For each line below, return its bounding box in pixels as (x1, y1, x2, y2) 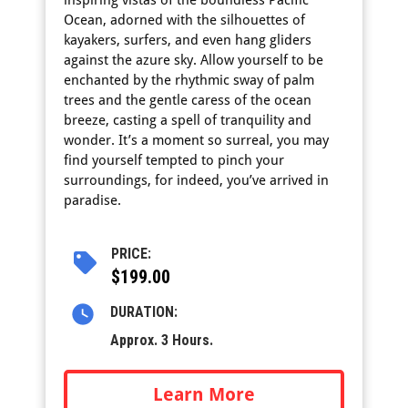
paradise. (64, 192, 121, 209)
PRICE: (111, 245, 152, 262)
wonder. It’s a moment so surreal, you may (64, 132, 329, 148)
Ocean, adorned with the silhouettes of (64, 12, 305, 28)
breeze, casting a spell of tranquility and (64, 112, 311, 128)
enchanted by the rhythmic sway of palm (64, 72, 314, 88)
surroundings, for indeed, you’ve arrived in (64, 172, 329, 189)
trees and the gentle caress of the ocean (64, 92, 311, 108)
